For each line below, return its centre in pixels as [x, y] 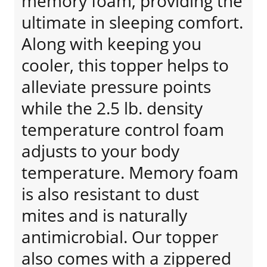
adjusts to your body [100, 151]
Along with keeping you [111, 44]
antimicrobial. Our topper [120, 237]
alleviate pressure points [116, 86]
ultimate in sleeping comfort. [132, 22]
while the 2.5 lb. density [112, 108]
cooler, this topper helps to [125, 65]
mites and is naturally [104, 215]
